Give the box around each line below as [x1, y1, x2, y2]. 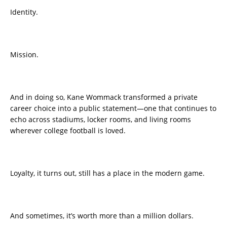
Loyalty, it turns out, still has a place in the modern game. [10, 168, 205, 178]
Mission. [10, 49, 39, 59]
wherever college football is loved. [10, 125, 126, 135]
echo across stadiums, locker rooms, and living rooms [10, 114, 191, 124]
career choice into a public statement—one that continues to [10, 103, 216, 113]
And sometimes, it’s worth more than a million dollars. [10, 210, 194, 220]
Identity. [10, 7, 38, 17]
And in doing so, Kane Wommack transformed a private [10, 92, 198, 102]
